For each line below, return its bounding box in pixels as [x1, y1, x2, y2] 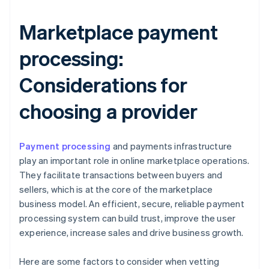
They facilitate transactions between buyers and [19, 168, 223, 181]
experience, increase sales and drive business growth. [19, 226, 244, 238]
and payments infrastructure [110, 139, 232, 152]
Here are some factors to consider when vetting [19, 255, 220, 267]
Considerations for [19, 71, 188, 97]
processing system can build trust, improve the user [19, 211, 236, 224]
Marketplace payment [19, 18, 219, 44]
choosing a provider [19, 97, 198, 124]
